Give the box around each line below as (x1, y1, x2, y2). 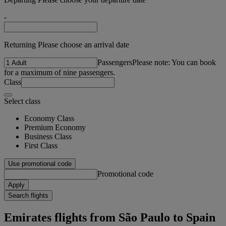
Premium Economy (24, 123, 86, 132)
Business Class (24, 132, 72, 141)
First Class (24, 141, 58, 150)
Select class (4, 96, 40, 105)
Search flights (8, 191, 48, 199)
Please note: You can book (132, 58, 216, 67)
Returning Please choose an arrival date (4, 40, 129, 49)
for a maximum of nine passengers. (4, 68, 115, 77)
